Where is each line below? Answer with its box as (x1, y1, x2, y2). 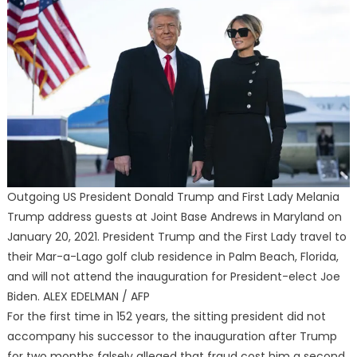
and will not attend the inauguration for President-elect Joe (6, 268, 340, 284)
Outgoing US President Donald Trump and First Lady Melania (6, 188, 339, 205)
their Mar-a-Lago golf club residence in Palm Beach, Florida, (6, 248, 339, 265)
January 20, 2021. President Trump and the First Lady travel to (6, 228, 347, 245)
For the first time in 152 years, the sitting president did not (6, 308, 326, 324)
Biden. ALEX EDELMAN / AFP (6, 288, 150, 304)
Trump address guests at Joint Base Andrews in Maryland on (6, 208, 342, 225)
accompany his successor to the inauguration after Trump (6, 328, 337, 344)
